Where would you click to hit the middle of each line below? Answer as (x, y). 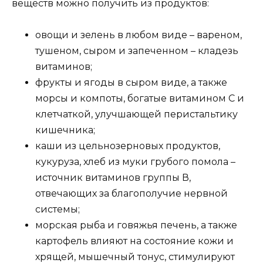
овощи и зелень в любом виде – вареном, (139, 35)
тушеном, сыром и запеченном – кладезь (137, 50)
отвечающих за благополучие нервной (131, 193)
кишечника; (65, 130)
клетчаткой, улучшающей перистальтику (136, 114)
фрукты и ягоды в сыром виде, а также (131, 82)
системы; (58, 209)
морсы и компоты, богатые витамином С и (140, 98)
